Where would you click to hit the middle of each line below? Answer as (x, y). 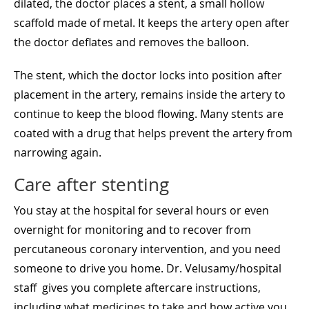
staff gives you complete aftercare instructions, (137, 287)
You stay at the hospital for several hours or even (141, 210)
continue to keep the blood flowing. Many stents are (149, 113)
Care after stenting (91, 184)
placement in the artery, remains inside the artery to (150, 94)
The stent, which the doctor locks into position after (148, 75)
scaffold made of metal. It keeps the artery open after (152, 22)
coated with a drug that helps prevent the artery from (153, 133)
